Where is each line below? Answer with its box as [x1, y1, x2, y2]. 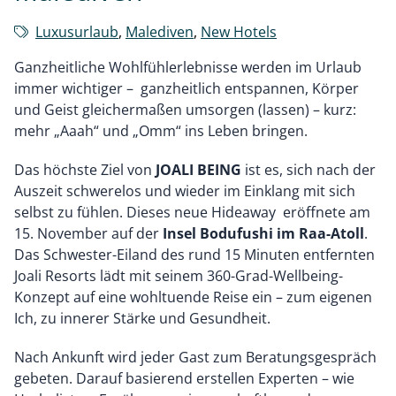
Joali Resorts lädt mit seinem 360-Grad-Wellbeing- [14, 266, 343, 286]
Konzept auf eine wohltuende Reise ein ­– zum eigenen [14, 287, 372, 308]
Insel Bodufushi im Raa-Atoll [163, 224, 364, 244]
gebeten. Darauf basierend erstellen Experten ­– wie [14, 369, 354, 389]
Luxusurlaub [35, 22, 118, 42]
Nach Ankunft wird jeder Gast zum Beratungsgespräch [14, 347, 377, 368]
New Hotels [201, 22, 277, 42]
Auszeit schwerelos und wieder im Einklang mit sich [14, 181, 355, 202]
